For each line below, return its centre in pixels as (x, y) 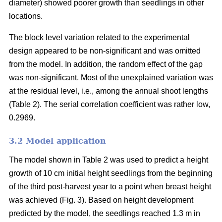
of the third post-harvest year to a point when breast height (110, 187)
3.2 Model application (57, 141)
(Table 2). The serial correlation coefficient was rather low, (110, 105)
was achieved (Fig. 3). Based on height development (101, 200)
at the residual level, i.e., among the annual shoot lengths (109, 91)
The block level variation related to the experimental (99, 38)
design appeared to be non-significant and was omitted (105, 51)
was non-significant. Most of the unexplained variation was (111, 78)
